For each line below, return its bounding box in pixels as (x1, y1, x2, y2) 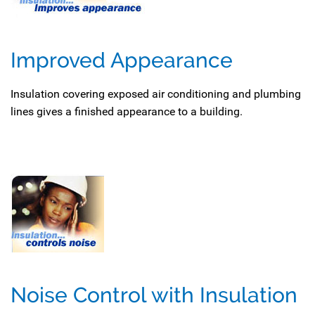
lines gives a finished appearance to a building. (11, 105, 243, 118)
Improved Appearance (11, 48, 233, 72)
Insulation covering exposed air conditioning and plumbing (11, 87, 301, 101)
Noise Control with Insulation (11, 283, 297, 307)
